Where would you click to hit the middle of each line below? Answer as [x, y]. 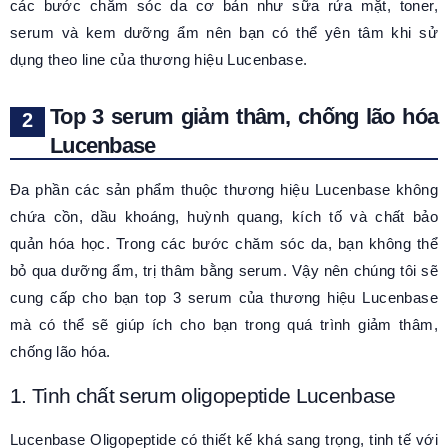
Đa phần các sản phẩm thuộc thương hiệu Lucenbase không [224, 190]
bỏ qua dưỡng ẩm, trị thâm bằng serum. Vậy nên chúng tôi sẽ [224, 271]
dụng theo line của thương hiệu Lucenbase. [159, 59]
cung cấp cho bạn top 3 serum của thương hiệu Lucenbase [224, 298]
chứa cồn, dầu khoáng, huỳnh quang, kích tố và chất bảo [224, 217]
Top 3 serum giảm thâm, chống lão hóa [244, 117]
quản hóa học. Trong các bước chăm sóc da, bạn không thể [224, 244]
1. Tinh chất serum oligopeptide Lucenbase [203, 396]
